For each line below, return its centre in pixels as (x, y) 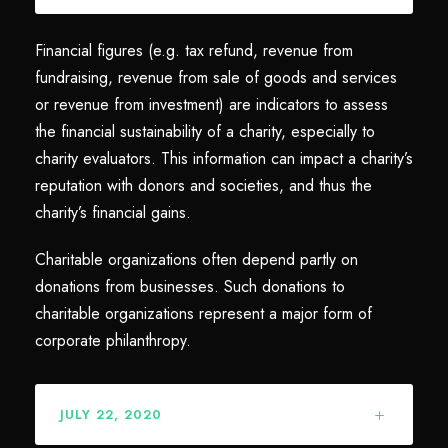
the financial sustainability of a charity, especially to (205, 131)
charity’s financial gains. (113, 212)
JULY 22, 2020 (111, 414)
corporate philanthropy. (113, 340)
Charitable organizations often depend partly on (196, 259)
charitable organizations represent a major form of (203, 313)
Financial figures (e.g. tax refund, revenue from (194, 50)
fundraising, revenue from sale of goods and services (216, 77)
